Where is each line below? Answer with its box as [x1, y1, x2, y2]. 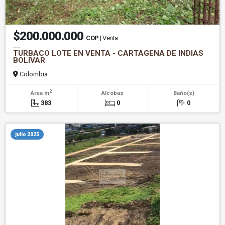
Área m [30, 90, 49, 97]
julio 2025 [15, 132, 39, 138]
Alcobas [101, 90, 124, 97]
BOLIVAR [13, 56, 45, 65]
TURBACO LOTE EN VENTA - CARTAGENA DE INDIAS [13, 49, 203, 58]
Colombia [18, 70, 48, 78]
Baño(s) [173, 90, 194, 97]
